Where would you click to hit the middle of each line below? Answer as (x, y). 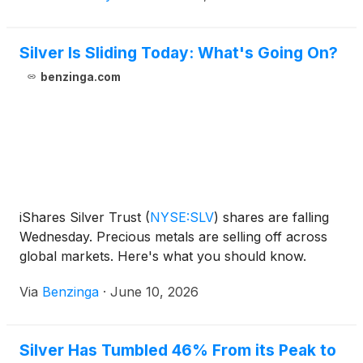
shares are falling (274, 217)
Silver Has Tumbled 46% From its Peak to (178, 350)
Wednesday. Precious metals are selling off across (173, 237)
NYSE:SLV (182, 217)
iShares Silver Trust (82, 217)
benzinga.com (80, 77)
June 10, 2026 (154, 292)
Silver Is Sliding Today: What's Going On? (179, 53)
